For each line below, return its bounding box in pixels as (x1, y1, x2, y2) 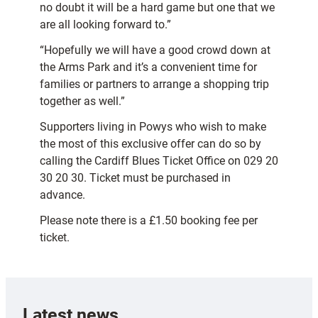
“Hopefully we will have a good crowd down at (40, 43, 270, 57)
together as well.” (40, 94, 125, 109)
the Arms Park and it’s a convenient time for (40, 60, 257, 75)
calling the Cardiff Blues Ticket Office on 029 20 (40, 154, 278, 168)
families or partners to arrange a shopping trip (40, 77, 269, 92)
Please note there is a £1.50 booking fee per (40, 214, 258, 228)
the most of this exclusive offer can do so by (40, 137, 261, 151)
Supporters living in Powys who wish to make (40, 120, 266, 134)
